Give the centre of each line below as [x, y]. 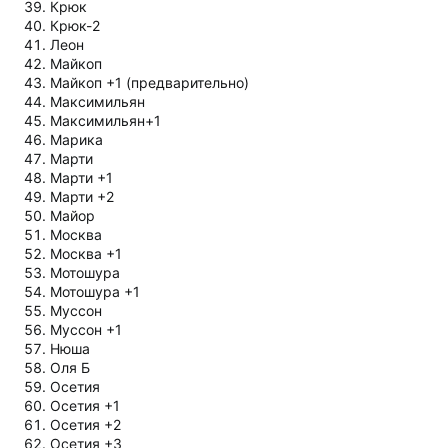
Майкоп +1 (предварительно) [149, 82]
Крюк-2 [75, 25]
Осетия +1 [85, 405]
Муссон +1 [86, 329]
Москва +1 [86, 253]
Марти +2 [82, 196]
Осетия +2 [85, 424]
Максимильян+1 [105, 120]
